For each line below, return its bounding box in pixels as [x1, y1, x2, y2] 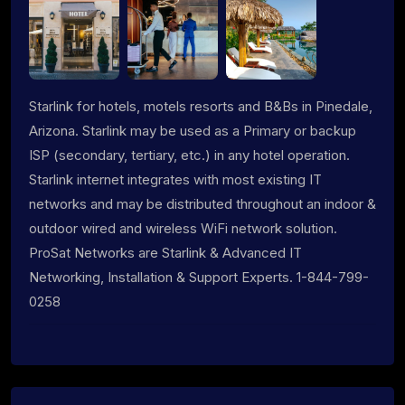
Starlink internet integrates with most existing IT [29, 170, 322, 188]
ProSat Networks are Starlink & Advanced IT [29, 243, 302, 261]
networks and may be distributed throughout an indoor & [29, 194, 376, 212]
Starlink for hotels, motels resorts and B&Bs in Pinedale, [29, 97, 372, 115]
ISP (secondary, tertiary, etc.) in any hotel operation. [29, 146, 350, 164]
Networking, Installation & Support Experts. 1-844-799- [29, 268, 369, 286]
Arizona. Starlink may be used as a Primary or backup [29, 121, 356, 139]
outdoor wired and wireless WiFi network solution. [29, 219, 337, 237]
